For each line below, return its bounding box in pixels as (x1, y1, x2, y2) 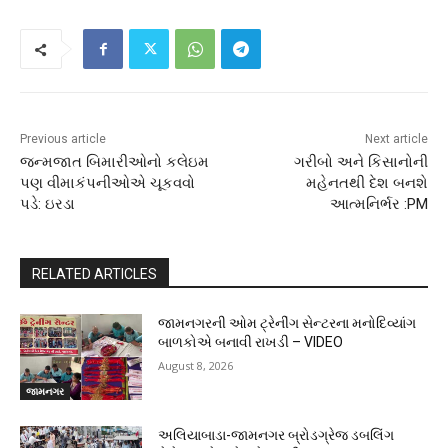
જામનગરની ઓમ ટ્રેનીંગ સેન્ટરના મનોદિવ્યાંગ (158, 315, 417, 332)
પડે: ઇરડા (20, 195, 75, 214)
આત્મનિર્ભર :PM (329, 195, 428, 214)
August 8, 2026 (158, 358, 234, 374)
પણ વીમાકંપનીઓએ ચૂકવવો (20, 174, 195, 193)
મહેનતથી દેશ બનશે (305, 174, 428, 193)
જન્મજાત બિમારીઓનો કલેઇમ (20, 153, 209, 172)
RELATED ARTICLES (32, 266, 157, 283)
